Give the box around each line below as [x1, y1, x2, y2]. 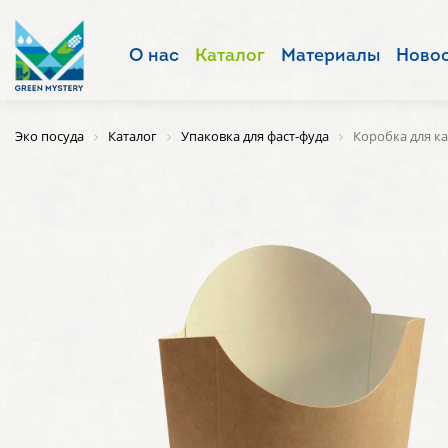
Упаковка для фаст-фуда [181, 127, 329, 145]
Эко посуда [15, 127, 84, 145]
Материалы [281, 47, 380, 66]
